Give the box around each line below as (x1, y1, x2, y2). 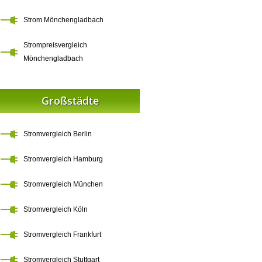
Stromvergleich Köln (23, 205, 88, 213)
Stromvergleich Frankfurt (23, 230, 101, 239)
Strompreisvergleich (23, 41, 87, 49)
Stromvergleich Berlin (23, 130, 92, 138)
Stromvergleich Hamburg (23, 155, 103, 163)
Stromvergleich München (23, 180, 103, 188)
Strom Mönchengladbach (23, 16, 104, 24)
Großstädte (41, 94, 99, 108)
